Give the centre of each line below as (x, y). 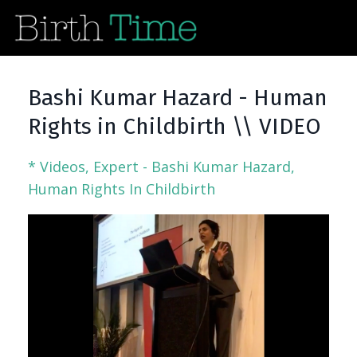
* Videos (57, 167)
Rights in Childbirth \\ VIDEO (175, 126)
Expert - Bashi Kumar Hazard (192, 167)
